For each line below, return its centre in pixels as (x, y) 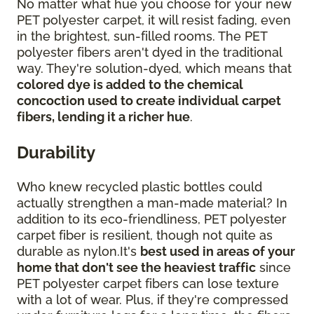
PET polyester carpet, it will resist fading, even (154, 20)
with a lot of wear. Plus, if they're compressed (152, 299)
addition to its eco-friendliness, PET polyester (152, 219)
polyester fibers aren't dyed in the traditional (149, 52)
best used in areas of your (218, 251)
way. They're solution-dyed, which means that (154, 68)
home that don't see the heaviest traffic (136, 267)
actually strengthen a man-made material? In (152, 203)
